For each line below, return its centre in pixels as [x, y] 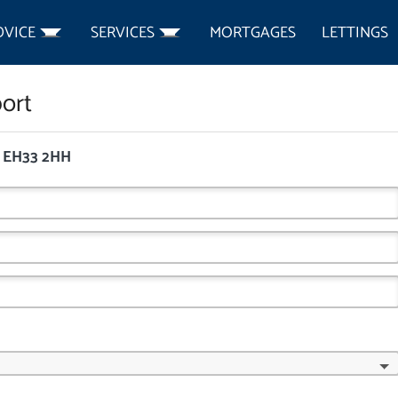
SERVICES [123, 33]
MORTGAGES [253, 33]
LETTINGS [354, 33]
